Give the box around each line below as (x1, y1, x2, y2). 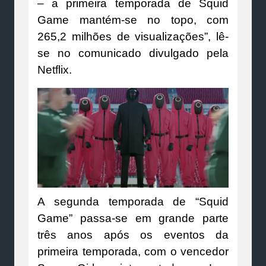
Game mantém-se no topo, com (37, 13, 229, 26)
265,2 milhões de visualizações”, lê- (37, 30, 229, 43)
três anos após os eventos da (37, 229, 229, 242)
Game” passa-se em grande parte (37, 212, 229, 225)
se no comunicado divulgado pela (37, 46, 229, 59)
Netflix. (37, 63, 72, 76)
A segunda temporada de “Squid (37, 195, 229, 208)
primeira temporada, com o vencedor (37, 245, 229, 258)
